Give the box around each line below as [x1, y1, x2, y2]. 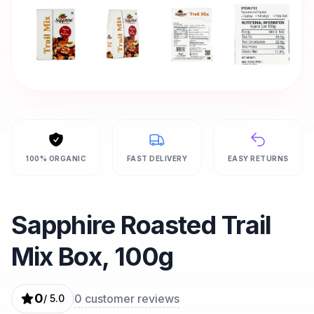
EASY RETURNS [227, 154, 289, 163]
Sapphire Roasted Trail [11, 210, 272, 240]
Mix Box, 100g [11, 241, 174, 272]
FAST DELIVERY [126, 154, 188, 163]
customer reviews [82, 291, 179, 306]
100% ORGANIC [26, 154, 86, 163]
